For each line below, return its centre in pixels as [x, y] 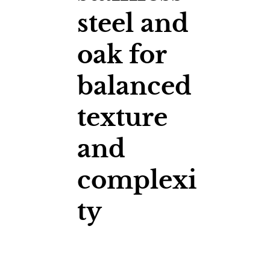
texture [123, 118]
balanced [135, 86]
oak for [122, 55]
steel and [133, 24]
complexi [137, 181]
